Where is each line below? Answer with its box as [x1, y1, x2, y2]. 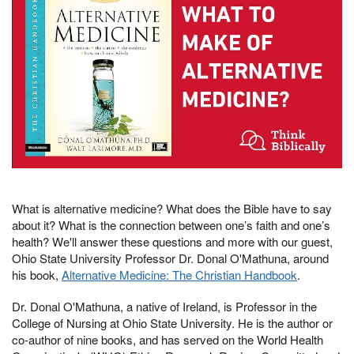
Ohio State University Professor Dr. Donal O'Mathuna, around [12, 250, 329, 267]
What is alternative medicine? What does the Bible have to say [12, 200, 332, 217]
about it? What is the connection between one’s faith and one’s [12, 217, 330, 234]
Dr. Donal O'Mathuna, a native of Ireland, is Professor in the [12, 298, 317, 315]
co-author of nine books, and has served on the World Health [12, 331, 323, 348]
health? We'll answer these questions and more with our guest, [12, 233, 333, 250]
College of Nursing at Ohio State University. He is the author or [12, 314, 333, 332]
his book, [12, 266, 62, 284]
